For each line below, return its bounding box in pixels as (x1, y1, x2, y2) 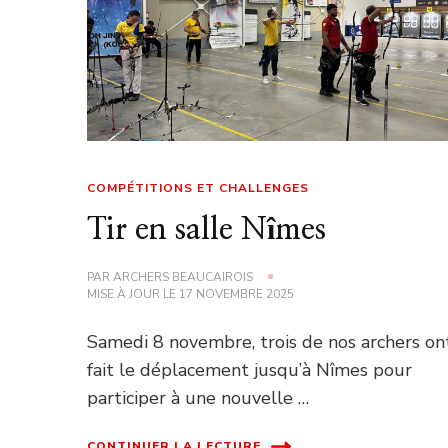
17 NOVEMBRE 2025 (179, 285, 295, 302)
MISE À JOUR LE (87, 285, 180, 302)
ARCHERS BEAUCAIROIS (113, 268, 254, 285)
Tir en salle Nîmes (87, 214, 327, 245)
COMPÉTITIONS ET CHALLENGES (87, 179, 310, 196)
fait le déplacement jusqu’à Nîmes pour (87, 357, 413, 382)
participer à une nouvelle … (87, 385, 310, 410)
